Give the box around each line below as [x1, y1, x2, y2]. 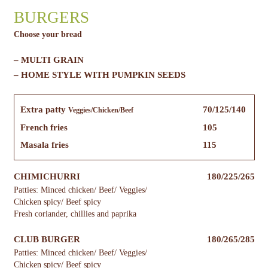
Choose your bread [13, 30, 82, 39]
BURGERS [13, 8, 89, 27]
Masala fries [20, 140, 69, 150]
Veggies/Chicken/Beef [68, 106, 133, 115]
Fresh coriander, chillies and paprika [13, 209, 136, 219]
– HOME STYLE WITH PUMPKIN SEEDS [13, 70, 185, 80]
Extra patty [20, 105, 68, 115]
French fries [20, 123, 68, 133]
